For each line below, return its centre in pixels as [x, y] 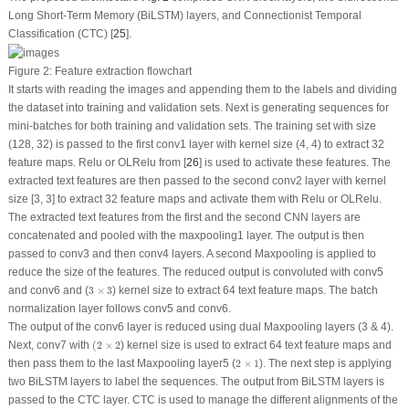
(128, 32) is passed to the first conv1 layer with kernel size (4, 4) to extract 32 [196, 145]
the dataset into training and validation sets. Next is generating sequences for [198, 108]
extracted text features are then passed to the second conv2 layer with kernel [197, 181]
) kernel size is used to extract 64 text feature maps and [257, 346]
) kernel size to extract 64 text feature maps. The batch [246, 291]
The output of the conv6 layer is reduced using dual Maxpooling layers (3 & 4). [200, 327]
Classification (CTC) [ [60, 34]
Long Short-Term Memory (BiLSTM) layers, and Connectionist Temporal [184, 16]
